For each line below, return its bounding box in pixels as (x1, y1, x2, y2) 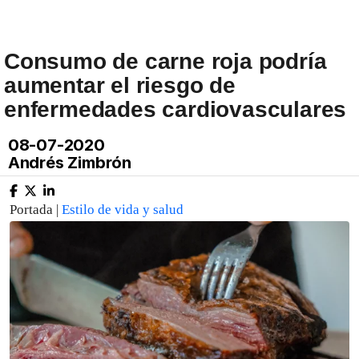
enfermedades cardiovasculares (4, 97, 347, 122)
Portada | (10, 202, 62, 217)
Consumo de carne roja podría (4, 49, 327, 74)
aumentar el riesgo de (4, 73, 236, 98)
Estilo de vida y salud (62, 202, 184, 217)
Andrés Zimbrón (4, 153, 131, 172)
